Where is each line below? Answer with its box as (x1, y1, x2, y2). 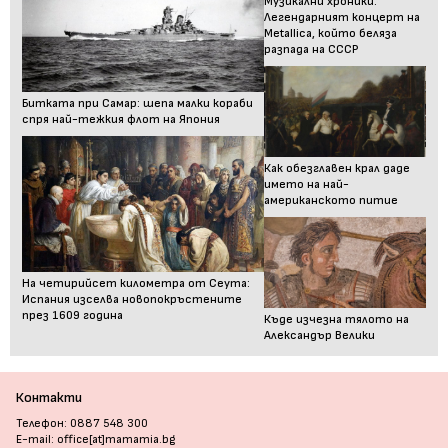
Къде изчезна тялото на (264, 312, 410, 328)
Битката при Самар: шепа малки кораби (22, 95, 253, 111)
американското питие (264, 193, 399, 209)
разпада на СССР (264, 42, 359, 58)
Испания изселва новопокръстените (22, 292, 242, 308)
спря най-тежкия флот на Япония (22, 111, 220, 127)
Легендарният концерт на (264, 10, 421, 26)
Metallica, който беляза (264, 26, 398, 42)
